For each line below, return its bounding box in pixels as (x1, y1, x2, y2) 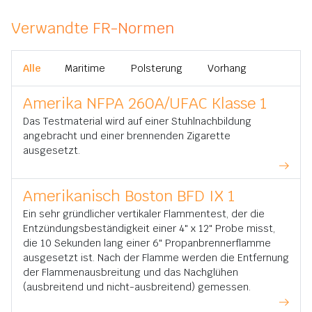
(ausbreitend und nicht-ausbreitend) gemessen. (23, 281, 251, 293)
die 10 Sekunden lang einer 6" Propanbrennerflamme (23, 237, 271, 249)
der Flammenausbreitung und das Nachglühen (23, 266, 238, 279)
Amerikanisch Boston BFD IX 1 (23, 186, 235, 205)
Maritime (65, 61, 105, 75)
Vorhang (207, 61, 247, 75)
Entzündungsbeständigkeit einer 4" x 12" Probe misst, (23, 222, 275, 235)
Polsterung (130, 61, 182, 75)
